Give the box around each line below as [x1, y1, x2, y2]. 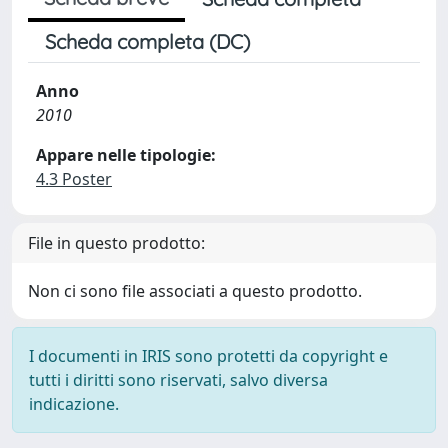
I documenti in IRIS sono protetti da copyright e [29, 345, 388, 367]
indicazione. [29, 393, 119, 415]
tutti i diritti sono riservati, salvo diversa [29, 369, 328, 391]
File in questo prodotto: [28, 232, 205, 254]
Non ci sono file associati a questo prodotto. [28, 280, 362, 302]
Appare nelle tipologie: [36, 144, 216, 166]
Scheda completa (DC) [45, 29, 250, 54]
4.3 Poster [36, 168, 112, 190]
